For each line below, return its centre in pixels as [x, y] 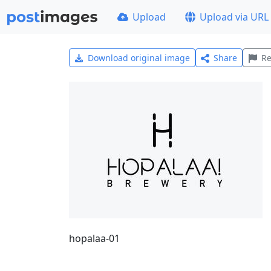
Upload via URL [234, 17]
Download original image [139, 58]
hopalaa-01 [94, 238]
